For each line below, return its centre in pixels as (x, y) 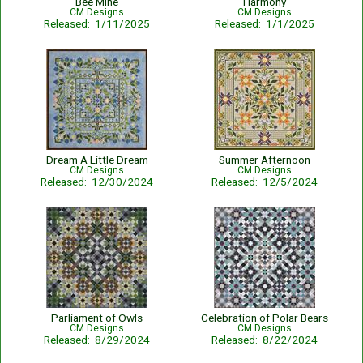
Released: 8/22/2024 (265, 340)
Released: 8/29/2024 (97, 340)
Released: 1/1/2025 (265, 23)
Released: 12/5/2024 (265, 181)
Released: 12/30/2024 (97, 181)
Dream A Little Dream (97, 160)
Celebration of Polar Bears (265, 318)
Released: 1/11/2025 (97, 23)
